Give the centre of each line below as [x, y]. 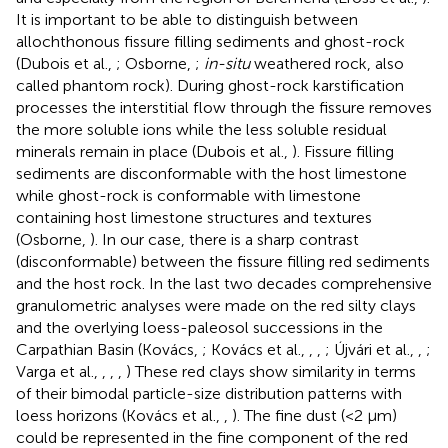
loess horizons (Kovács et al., [120, 416]
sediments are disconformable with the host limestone [211, 174]
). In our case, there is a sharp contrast [224, 240]
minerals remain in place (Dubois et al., [154, 152]
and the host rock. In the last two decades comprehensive [224, 284]
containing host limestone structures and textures [194, 218]
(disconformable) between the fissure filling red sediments [223, 262]
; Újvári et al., [371, 350]
